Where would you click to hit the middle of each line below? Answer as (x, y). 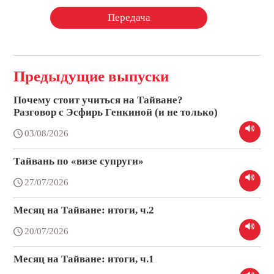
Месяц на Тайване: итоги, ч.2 (84, 210)
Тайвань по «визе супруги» (79, 161)
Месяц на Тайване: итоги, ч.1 (84, 259)
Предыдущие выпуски (91, 76)
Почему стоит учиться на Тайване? (98, 100)
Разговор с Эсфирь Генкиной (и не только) (116, 113)
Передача (129, 18)
